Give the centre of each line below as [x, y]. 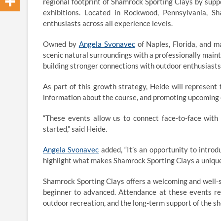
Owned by [61, 44]
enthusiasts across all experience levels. [108, 23]
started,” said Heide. [75, 129]
